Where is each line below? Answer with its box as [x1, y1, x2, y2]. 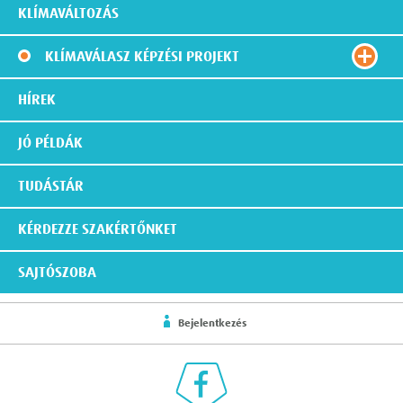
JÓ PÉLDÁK [18, 136, 83, 151]
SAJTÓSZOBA [18, 265, 96, 281]
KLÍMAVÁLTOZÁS [18, 6, 119, 22]
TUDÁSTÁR [18, 179, 84, 194]
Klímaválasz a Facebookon [228, 363, 323, 372]
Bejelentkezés [178, 318, 246, 330]
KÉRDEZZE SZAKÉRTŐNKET [18, 222, 177, 237]
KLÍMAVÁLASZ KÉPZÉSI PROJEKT [45, 49, 239, 65]
